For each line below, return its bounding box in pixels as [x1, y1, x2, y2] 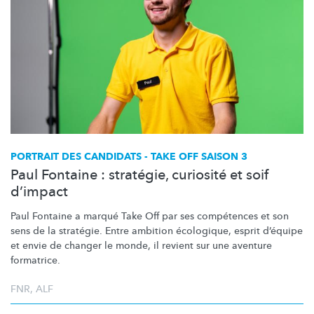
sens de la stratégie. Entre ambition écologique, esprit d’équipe [11, 224, 303, 238]
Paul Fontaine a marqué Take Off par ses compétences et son [11, 209, 289, 223]
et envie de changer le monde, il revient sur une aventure [11, 238, 272, 252]
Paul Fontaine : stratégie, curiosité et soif [11, 165, 268, 184]
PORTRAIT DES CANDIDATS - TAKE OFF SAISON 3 [11, 149, 247, 163]
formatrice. [11, 253, 60, 267]
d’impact [11, 182, 68, 201]
